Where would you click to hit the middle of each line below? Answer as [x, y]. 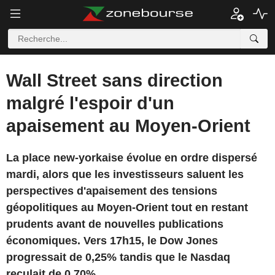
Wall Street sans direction [114, 80]
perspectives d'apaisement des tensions [112, 191]
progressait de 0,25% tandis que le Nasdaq [118, 257]
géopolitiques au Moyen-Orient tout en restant [127, 207]
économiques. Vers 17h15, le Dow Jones [112, 241]
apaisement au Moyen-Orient [128, 126]
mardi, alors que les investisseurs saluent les [125, 174]
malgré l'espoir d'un [90, 103]
